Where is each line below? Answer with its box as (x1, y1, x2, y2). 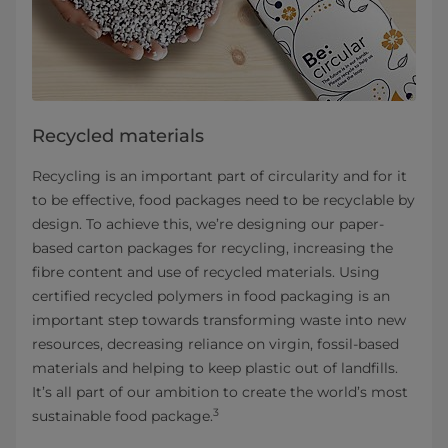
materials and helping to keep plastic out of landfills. (32, 359, 398, 378)
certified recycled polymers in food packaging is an (32, 287, 390, 306)
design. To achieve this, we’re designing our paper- (32, 215, 384, 234)
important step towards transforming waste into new (32, 311, 406, 330)
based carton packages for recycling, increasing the (32, 239, 393, 258)
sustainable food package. (32, 407, 213, 426)
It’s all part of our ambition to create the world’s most (32, 383, 408, 402)
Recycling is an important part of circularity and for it (32, 167, 407, 186)
